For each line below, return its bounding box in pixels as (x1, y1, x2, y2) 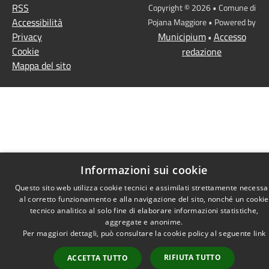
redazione (182, 44, 222, 59)
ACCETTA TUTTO (67, 253, 128, 263)
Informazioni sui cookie (80, 163, 208, 177)
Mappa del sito (12, 58, 71, 73)
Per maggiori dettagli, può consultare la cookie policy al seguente (22, 228, 253, 238)
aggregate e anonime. (105, 217, 183, 227)
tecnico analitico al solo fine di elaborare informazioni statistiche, (29, 205, 259, 216)
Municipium (157, 29, 206, 44)
